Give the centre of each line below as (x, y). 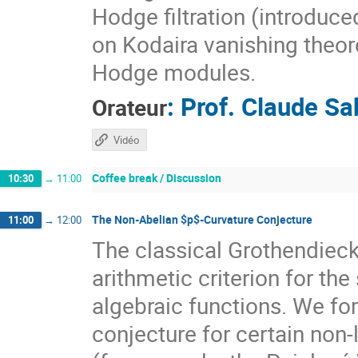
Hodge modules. (174, 72)
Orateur (129, 107)
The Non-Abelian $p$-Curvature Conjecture (202, 219)
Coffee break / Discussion (157, 178)
